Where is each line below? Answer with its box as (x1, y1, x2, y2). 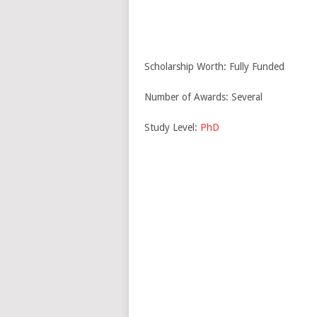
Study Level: (144, 122, 200, 133)
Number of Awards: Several (144, 91, 263, 103)
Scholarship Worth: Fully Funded (144, 61, 284, 72)
